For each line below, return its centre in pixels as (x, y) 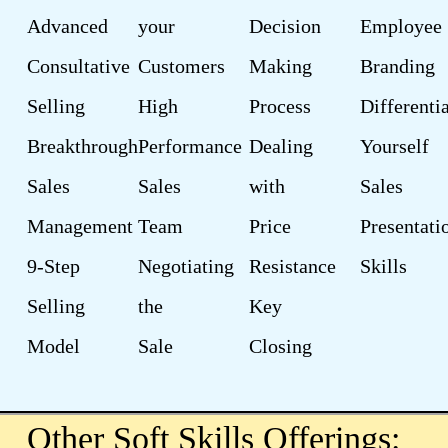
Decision (284, 26)
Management (79, 226)
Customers (181, 66)
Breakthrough (82, 146)
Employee (401, 26)
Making (280, 66)
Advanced (67, 26)
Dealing (280, 146)
